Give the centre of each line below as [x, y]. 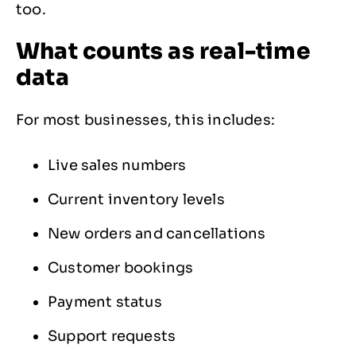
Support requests [112, 337]
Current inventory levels [136, 200]
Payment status [105, 302]
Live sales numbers [117, 166]
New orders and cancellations [157, 234]
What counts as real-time [163, 52]
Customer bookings [121, 268]
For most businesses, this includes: [145, 120]
